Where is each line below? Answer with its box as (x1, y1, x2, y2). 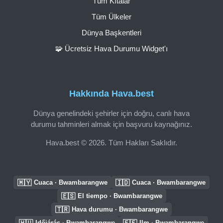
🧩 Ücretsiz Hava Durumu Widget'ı (55, 44, 168, 53)
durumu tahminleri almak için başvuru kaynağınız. (31, 119, 192, 128)
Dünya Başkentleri (82, 28, 141, 37)
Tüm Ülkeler (92, 12, 131, 21)
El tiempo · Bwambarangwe (77, 192, 162, 200)
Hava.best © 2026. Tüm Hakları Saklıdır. (46, 138, 177, 147)
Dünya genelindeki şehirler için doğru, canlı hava (33, 109, 190, 117)
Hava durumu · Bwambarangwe (72, 206, 168, 213)
